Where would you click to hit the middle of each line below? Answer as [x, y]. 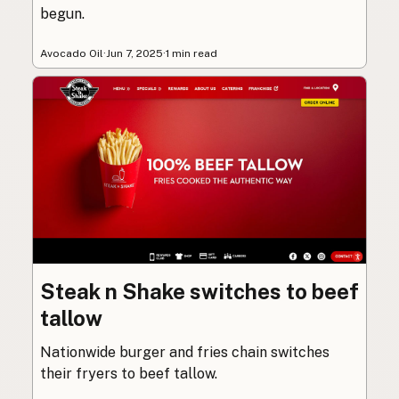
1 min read [191, 54]
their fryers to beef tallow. [129, 374]
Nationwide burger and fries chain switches [185, 353]
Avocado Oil [72, 54]
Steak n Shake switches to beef [199, 292]
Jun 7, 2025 [134, 54]
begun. [62, 14]
